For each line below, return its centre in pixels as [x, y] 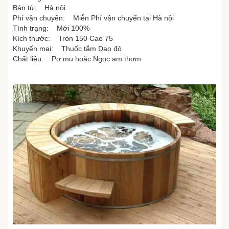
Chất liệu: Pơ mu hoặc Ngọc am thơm [77, 59]
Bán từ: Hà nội [39, 8]
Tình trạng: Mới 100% [51, 28]
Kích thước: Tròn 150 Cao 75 [63, 39]
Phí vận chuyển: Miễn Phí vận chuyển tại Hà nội [93, 18]
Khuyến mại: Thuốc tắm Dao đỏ [67, 49]
